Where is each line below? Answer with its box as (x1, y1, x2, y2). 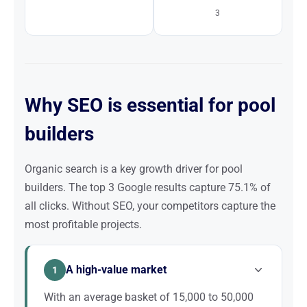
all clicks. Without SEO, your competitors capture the (25, 199, 275, 212)
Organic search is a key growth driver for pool (25, 162, 243, 175)
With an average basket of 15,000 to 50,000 (44, 291, 254, 304)
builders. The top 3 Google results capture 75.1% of (25, 181, 271, 194)
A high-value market (66, 263, 167, 276)
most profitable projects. (25, 218, 142, 231)
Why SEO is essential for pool (25, 94, 275, 116)
